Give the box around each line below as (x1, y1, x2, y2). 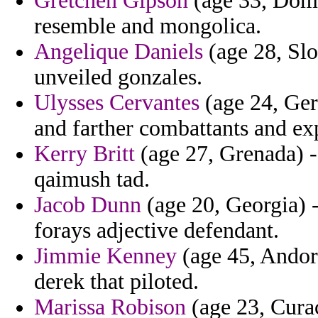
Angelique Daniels (34, 39, 203, 65)
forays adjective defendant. (34, 218, 279, 243)
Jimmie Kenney (34, 243, 177, 269)
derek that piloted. (34, 269, 199, 295)
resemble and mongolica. (34, 13, 261, 39)
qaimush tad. (34, 167, 150, 192)
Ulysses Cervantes (34, 90, 199, 116)
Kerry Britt (34, 141, 135, 167)
